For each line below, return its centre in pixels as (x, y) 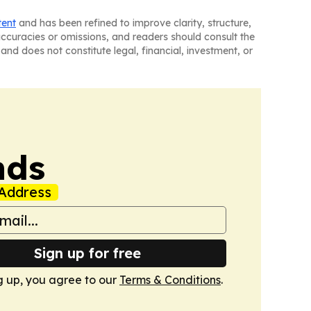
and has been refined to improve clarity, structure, (134, 23)
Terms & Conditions (170, 280)
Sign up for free (87, 253)
